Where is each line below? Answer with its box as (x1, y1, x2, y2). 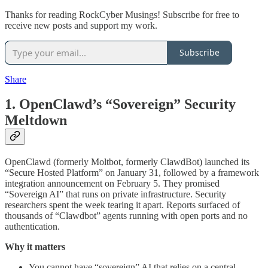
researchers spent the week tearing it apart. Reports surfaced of (5, 200, 240, 211)
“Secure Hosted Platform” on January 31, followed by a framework (5, 167, 259, 178)
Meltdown (5, 112, 67, 129)
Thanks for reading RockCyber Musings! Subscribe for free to (5, 9, 239, 20)
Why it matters (5, 242, 65, 252)
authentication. (5, 221, 60, 232)
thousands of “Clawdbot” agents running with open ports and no (5, 211, 248, 221)
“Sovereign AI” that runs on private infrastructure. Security (5, 189, 226, 200)
